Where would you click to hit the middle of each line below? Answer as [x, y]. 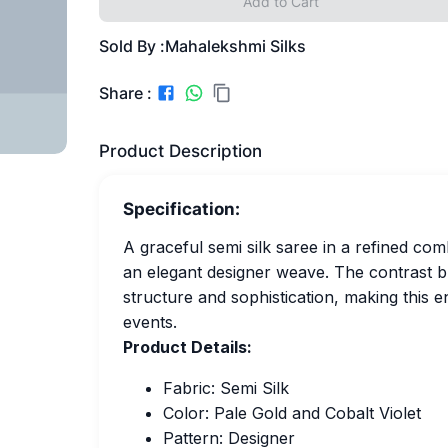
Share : [125, 92]
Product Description [180, 151]
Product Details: [187, 347]
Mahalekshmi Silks [235, 46]
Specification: [181, 209]
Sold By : [131, 46]
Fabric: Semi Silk [225, 388]
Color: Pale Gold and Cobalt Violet [291, 413]
